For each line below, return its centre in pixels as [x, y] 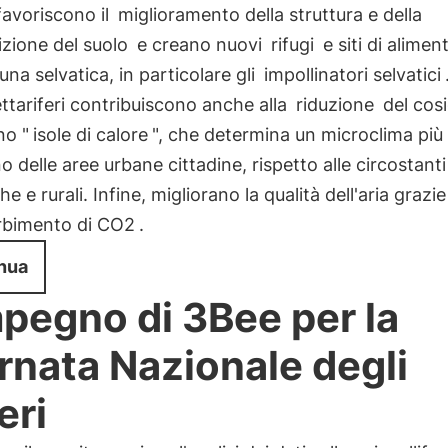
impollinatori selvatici [352, 74]
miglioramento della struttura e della [269, 14]
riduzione [334, 104]
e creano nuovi [199, 44]
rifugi [292, 44]
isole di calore [90, 134]
